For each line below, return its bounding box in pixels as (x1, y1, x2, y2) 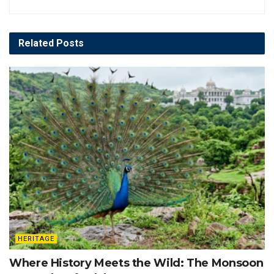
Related (18, 37, 54, 49)
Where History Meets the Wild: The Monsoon (9, 256, 264, 270)
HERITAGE (18, 234, 54, 243)
